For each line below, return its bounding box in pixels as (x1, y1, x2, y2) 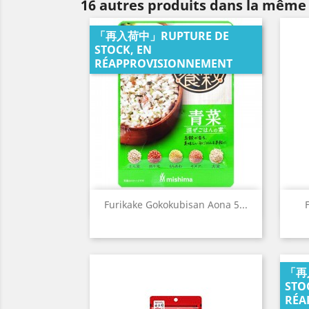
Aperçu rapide (146, 196, 223, 212)
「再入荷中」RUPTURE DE (94, 28, 229, 43)
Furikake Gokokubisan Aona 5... (104, 198, 248, 212)
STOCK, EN (94, 42, 152, 57)
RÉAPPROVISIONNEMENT (94, 56, 232, 71)
